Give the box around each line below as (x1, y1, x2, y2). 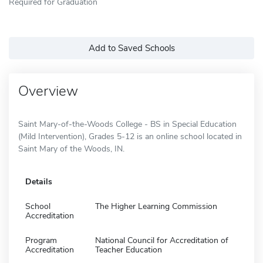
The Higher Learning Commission (95, 200, 217, 212)
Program (25, 234, 57, 246)
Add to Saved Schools (88, 42, 175, 54)
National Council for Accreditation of (95, 234, 228, 246)
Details (25, 176, 52, 187)
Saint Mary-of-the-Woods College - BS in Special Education (18, 118, 237, 130)
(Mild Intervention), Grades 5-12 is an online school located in (18, 130, 242, 142)
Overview (18, 81, 78, 100)
